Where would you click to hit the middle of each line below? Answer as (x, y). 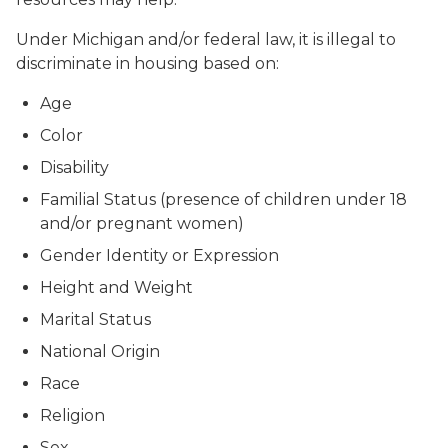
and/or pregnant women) (142, 223)
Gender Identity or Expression (159, 255)
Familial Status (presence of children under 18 (223, 199)
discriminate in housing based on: (147, 63)
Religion (72, 415)
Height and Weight (116, 287)
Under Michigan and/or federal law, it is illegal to (206, 39)
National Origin (100, 351)
